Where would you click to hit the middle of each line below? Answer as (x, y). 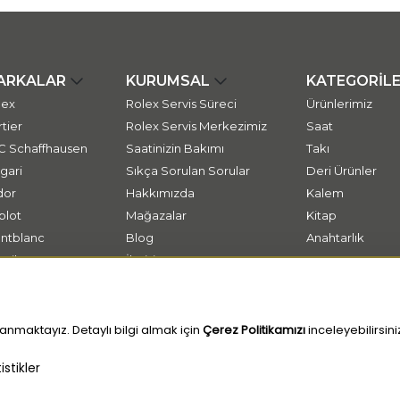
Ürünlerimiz (339, 104)
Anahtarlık (335, 237)
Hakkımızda (161, 193)
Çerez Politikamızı (254, 330)
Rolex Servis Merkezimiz (197, 126)
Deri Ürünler (341, 171)
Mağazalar (157, 215)
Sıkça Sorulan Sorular (188, 171)
